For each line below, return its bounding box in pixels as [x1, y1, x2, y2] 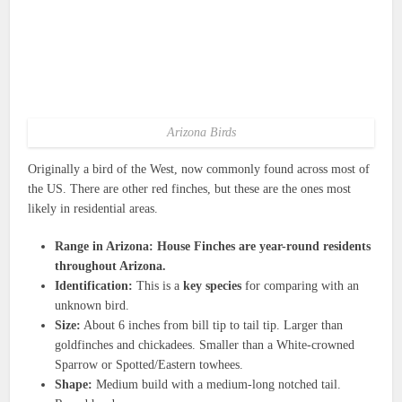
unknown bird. [55, 298, 130, 312]
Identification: [55, 278, 134, 293]
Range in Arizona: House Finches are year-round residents [55, 239, 371, 253]
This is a [133, 278, 184, 293]
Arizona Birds [166, 125, 236, 139]
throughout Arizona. [55, 258, 167, 273]
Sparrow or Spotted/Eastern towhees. [55, 357, 244, 371]
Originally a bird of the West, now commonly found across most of [28, 162, 371, 176]
